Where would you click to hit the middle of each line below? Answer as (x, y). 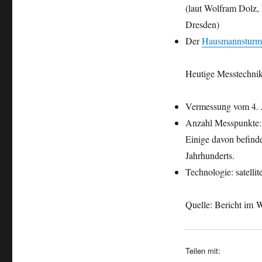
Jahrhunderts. (210, 155)
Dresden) (202, 24)
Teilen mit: (203, 251)
